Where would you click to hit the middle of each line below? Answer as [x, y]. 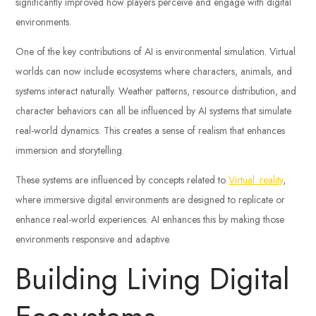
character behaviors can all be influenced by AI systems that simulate [154, 110]
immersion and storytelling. [70, 150]
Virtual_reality [256, 180]
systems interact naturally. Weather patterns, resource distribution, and [156, 91]
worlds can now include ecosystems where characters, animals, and [154, 71]
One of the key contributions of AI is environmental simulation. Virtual [156, 51]
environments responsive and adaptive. [93, 239]
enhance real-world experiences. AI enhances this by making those [150, 219]
